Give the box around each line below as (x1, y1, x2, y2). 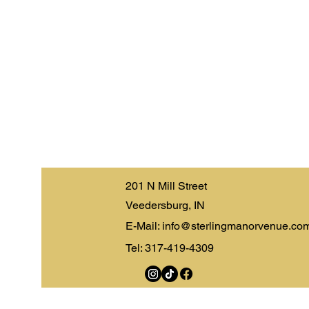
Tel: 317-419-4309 (126, 241, 214, 255)
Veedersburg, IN (126, 199, 208, 212)
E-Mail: (126, 219, 159, 232)
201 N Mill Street (126, 179, 207, 192)
